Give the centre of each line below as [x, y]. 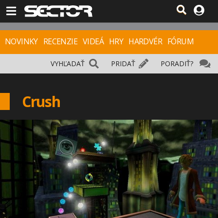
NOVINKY [21, 41]
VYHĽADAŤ [68, 64]
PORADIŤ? [177, 64]
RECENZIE [60, 41]
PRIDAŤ [123, 64]
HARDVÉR [145, 41]
